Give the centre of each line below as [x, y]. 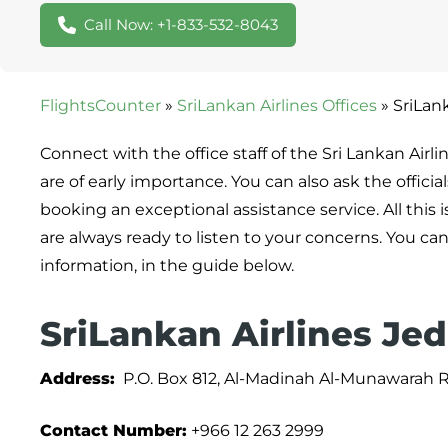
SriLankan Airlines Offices [277, 106]
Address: [77, 379]
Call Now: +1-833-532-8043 [181, 25]
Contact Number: [113, 431]
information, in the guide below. [167, 266]
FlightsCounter [100, 106]
